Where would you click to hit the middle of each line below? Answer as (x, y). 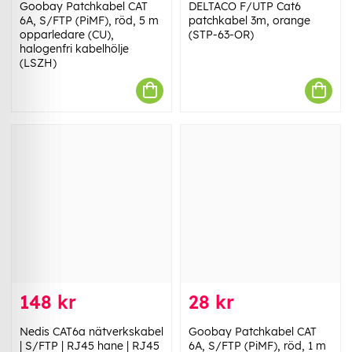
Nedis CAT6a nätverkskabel (92, 332)
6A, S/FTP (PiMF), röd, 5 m (89, 20)
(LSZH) (38, 62)
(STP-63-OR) (221, 34)
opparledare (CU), (67, 34)
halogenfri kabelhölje (74, 48)
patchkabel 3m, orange (249, 20)
